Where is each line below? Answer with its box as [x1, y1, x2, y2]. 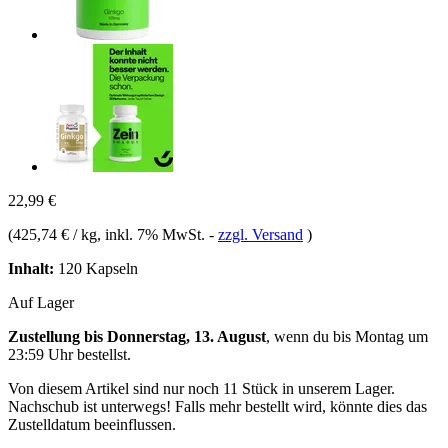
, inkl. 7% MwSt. [97, 225, 209, 243]
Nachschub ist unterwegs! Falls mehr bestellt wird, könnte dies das [8, 397, 427, 415]
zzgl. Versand [218, 225, 303, 243]
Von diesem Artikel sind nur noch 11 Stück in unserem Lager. [8, 379, 395, 397]
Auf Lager [8, 293, 74, 311]
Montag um [355, 327, 428, 345]
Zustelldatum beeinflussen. [8, 415, 176, 433]
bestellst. [73, 345, 131, 363]
